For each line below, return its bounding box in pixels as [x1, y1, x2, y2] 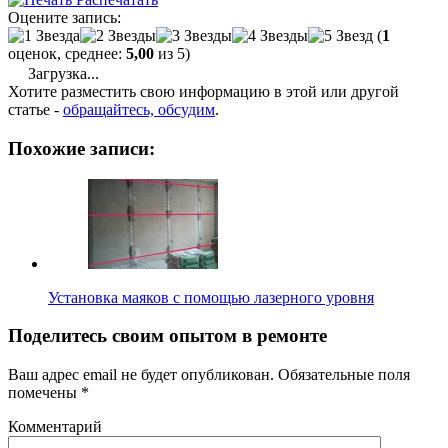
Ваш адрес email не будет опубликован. [8, 366, 274, 384]
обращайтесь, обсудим [63, 101, 215, 119]
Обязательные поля [274, 366, 410, 384]
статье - [8, 101, 63, 119]
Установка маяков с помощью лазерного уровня [48, 288, 374, 306]
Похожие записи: [8, 137, 155, 159]
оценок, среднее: [8, 45, 126, 63]
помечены [8, 384, 81, 402]
